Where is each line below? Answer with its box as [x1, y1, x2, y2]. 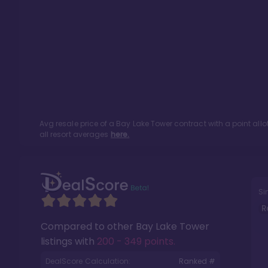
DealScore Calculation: [45, 256, 131, 266]
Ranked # [178, 256, 215, 266]
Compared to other [41, 220, 136, 233]
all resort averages [39, 129, 109, 139]
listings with [41, 234, 97, 248]
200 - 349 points [97, 234, 173, 248]
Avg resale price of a [39, 118, 117, 129]
